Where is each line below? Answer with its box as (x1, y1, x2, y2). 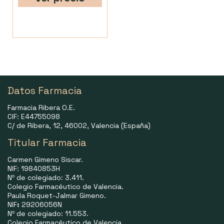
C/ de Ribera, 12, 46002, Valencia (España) (7, 121, 150, 130)
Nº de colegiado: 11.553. (7, 209, 88, 218)
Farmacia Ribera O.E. (7, 103, 75, 112)
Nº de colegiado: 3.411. (7, 173, 84, 182)
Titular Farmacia (7, 136, 86, 149)
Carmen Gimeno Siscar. (7, 155, 83, 164)
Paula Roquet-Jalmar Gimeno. (7, 191, 106, 200)
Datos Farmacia (7, 84, 82, 97)
